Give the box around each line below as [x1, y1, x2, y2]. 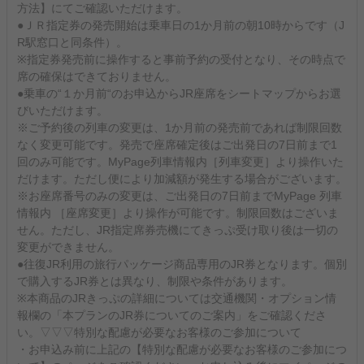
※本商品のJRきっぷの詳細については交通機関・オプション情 [17, 292, 336, 305]
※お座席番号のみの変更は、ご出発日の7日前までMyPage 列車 [17, 189, 342, 202]
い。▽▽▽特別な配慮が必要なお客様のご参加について [17, 326, 301, 339]
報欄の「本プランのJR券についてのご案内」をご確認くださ [17, 309, 327, 322]
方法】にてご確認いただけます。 [17, 2, 188, 15]
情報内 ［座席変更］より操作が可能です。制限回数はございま [17, 206, 339, 219]
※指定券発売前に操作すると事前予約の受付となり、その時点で [17, 53, 345, 66]
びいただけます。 [17, 104, 108, 117]
